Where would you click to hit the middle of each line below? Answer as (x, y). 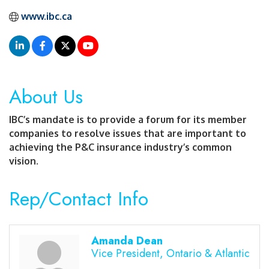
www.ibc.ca (47, 17)
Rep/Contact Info (79, 199)
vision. (24, 161)
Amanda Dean (127, 241)
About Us (46, 97)
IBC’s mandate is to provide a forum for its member (128, 120)
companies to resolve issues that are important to (128, 134)
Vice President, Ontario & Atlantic (171, 254)
